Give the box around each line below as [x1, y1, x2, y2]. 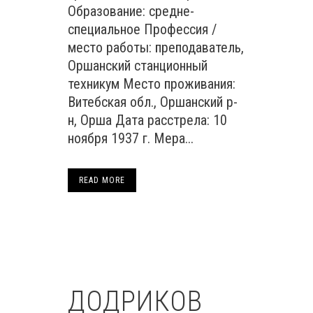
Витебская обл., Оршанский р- [68, 94, 238, 110]
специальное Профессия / [68, 21, 217, 38]
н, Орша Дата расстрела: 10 [68, 112, 227, 129]
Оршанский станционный [68, 57, 208, 74]
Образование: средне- [68, 3, 194, 20]
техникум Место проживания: [68, 75, 235, 92]
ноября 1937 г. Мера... [68, 130, 194, 147]
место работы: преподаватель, [68, 39, 244, 56]
